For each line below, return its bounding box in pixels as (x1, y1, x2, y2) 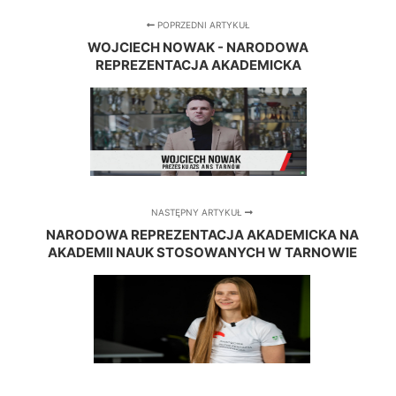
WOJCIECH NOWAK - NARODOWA (88, 39, 308, 57)
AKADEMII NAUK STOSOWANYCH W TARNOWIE (47, 244, 357, 262)
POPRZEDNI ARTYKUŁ (154, 19, 250, 31)
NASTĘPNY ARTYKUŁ (151, 207, 246, 218)
